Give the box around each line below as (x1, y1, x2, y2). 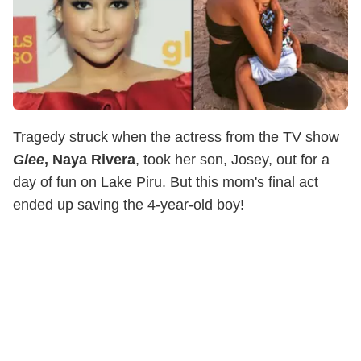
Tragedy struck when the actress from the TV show (13, 128, 339, 145)
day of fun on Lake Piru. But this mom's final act (13, 173, 318, 190)
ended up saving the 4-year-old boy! (13, 196, 244, 213)
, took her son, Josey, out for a (135, 151, 330, 168)
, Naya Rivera (44, 151, 135, 168)
